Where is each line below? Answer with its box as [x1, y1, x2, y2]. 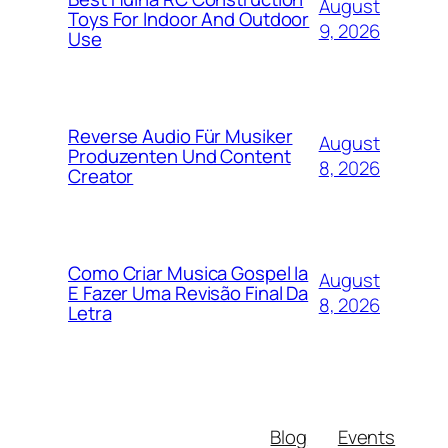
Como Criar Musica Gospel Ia [68, 260, 309, 287]
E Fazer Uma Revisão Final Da [68, 280, 309, 307]
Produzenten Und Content [68, 143, 291, 170]
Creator [68, 163, 134, 190]
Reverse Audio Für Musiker [68, 123, 293, 150]
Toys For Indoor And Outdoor [68, 6, 310, 33]
